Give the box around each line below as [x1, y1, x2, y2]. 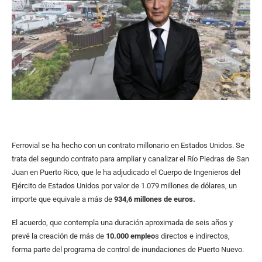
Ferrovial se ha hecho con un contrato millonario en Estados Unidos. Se [12, 141, 244, 150]
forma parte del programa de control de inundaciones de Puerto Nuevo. [12, 245, 244, 254]
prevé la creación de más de [12, 232, 106, 241]
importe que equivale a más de [12, 195, 114, 204]
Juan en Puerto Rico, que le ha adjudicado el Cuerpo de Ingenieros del [12, 168, 240, 177]
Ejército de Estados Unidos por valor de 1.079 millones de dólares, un [12, 181, 237, 191]
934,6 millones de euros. [114, 195, 195, 204]
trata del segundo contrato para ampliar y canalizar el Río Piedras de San [12, 154, 249, 164]
